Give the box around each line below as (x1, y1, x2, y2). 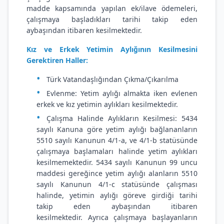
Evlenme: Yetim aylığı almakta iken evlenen (46, 88, 197, 98)
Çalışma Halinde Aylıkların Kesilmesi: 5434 (46, 113, 197, 123)
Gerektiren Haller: (26, 55, 88, 65)
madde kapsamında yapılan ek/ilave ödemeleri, (26, 3, 197, 13)
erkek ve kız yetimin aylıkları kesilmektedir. (36, 99, 180, 109)
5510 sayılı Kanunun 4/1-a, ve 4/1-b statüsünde (36, 135, 197, 145)
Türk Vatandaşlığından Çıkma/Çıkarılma (46, 74, 178, 84)
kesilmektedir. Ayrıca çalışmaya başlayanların (36, 212, 197, 222)
